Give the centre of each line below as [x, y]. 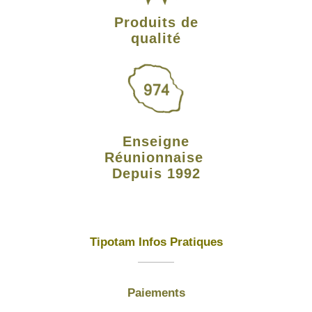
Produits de [156, 22]
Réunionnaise [156, 157]
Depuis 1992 [156, 173]
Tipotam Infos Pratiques [156, 242]
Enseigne [156, 141]
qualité [156, 38]
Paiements [156, 292]
